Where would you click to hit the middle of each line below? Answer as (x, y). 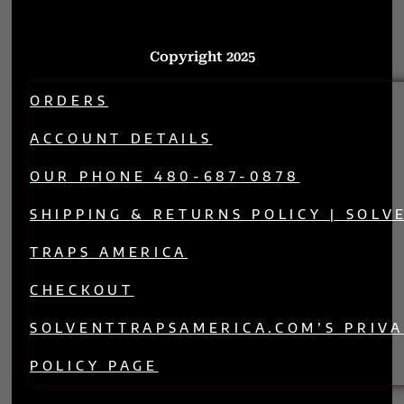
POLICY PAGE (94, 365)
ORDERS (69, 100)
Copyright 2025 (202, 56)
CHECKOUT (82, 289)
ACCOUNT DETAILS (121, 138)
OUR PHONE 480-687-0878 (165, 176)
